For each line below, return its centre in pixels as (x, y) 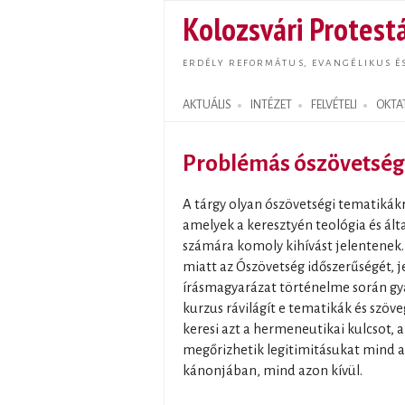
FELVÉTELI (334, 105)
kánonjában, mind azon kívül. (273, 371)
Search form (203, 115)
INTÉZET (271, 105)
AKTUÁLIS (207, 105)
